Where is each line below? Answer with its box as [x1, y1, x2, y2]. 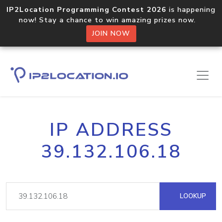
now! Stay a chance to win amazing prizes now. [19, 15, 203, 25]
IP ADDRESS [50, 117, 172, 142]
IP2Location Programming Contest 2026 [6, 4, 166, 14]
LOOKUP [178, 191, 206, 201]
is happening [166, 4, 216, 14]
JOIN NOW [92, 29, 130, 38]
